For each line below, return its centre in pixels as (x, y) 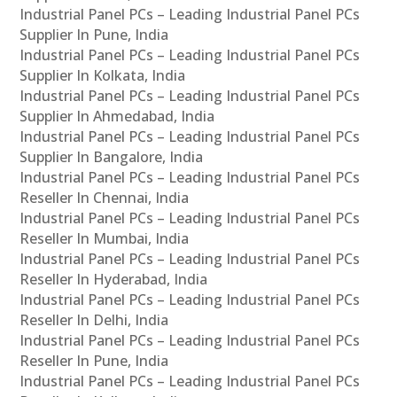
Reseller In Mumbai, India (105, 239)
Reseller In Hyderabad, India (114, 280)
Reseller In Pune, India (94, 361)
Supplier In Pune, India (94, 35)
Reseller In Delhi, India (94, 320)
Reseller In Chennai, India (105, 198)
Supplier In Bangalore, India (112, 157)
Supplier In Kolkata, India (103, 76)
